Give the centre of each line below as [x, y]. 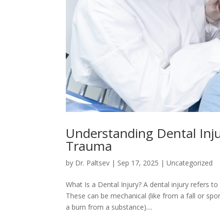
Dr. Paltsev [93, 163]
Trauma [89, 146]
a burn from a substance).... [109, 207]
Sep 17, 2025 [138, 163]
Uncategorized [190, 163]
